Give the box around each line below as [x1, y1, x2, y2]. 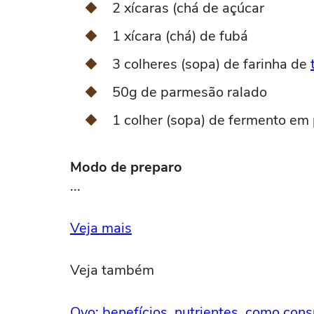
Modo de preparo [70, 158, 182, 177]
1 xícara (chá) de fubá [112, 27, 248, 46]
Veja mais [70, 219, 132, 238]
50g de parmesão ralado [112, 83, 267, 102]
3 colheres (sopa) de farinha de [112, 55, 310, 74]
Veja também [70, 261, 154, 280]
